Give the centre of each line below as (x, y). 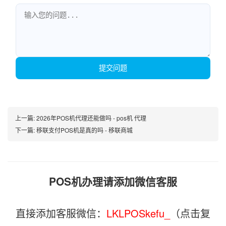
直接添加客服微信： (61, 213)
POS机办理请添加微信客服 (113, 181)
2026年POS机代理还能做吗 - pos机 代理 (91, 118)
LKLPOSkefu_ (138, 213)
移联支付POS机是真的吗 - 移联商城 (84, 130)
